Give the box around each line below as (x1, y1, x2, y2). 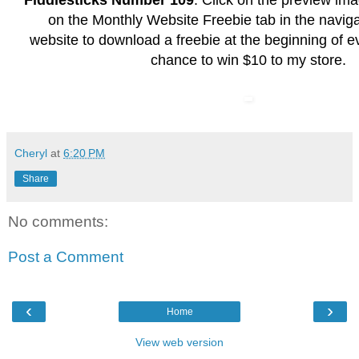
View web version (135, 336, 224, 349)
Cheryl (14, 147, 47, 160)
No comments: (8, 213, 108, 231)
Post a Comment (8, 248, 123, 265)
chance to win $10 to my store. (151, 52, 346, 69)
